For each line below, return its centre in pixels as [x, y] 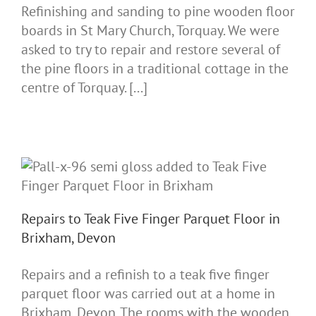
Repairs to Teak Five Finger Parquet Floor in [151, 218]
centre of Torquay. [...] [84, 87]
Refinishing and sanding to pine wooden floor [158, 11]
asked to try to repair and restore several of [151, 49]
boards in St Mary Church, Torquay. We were [150, 30]
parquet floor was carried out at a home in [148, 293]
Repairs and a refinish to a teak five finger [145, 274]
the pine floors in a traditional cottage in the [155, 68]
